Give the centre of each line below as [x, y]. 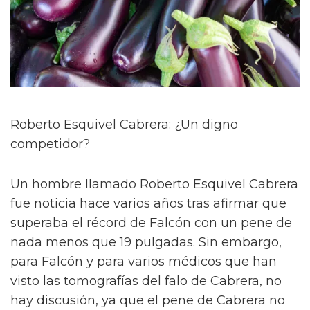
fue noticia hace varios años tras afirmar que [148, 204]
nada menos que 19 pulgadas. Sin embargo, [146, 243]
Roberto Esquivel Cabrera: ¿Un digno [124, 125]
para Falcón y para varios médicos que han [144, 262]
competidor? [50, 144]
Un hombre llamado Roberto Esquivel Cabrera [154, 184]
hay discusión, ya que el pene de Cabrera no [148, 301]
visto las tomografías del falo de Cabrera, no [146, 281]
